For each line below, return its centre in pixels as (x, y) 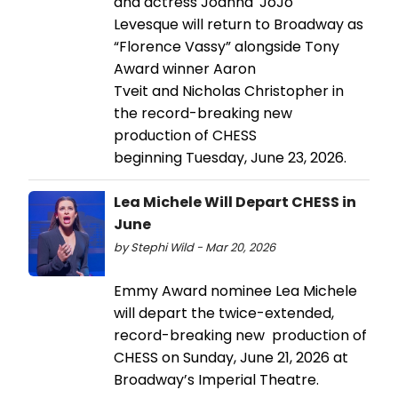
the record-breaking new (203, 114)
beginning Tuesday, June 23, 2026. (230, 158)
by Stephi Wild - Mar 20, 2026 (195, 248)
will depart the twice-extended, (224, 314)
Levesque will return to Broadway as (239, 25)
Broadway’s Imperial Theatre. (216, 380)
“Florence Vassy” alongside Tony (227, 47)
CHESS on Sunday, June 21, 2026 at (231, 358)
